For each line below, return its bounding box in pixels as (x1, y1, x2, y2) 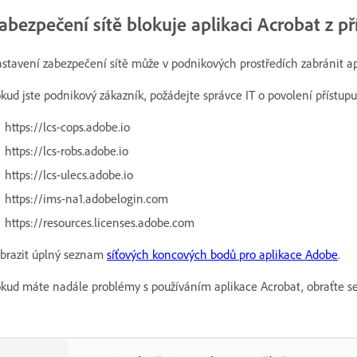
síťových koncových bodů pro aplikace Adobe (107, 246, 338, 263)
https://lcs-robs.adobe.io (5, 143, 128, 159)
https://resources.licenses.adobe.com (5, 214, 194, 231)
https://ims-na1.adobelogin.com (5, 190, 168, 207)
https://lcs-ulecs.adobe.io (5, 167, 133, 183)
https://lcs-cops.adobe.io (5, 119, 130, 135)
